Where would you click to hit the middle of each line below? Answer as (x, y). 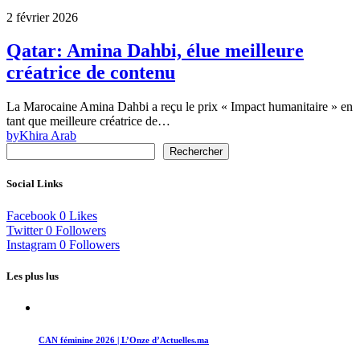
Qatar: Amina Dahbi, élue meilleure (155, 51)
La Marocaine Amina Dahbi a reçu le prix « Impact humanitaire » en (180, 107)
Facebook (31, 215)
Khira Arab (48, 136)
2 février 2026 (42, 17)
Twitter (25, 230)
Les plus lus (33, 276)
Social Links (35, 184)
